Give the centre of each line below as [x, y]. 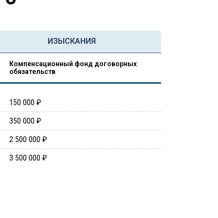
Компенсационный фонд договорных [73, 64]
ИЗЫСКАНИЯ [72, 41]
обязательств [32, 72]
